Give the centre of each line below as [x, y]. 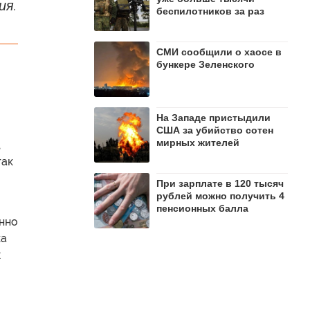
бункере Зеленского [206, 64]
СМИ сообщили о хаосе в [219, 52]
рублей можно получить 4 [220, 195]
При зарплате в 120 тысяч [220, 183]
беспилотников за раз [210, 11]
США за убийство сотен [215, 130]
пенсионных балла [202, 208]
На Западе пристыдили [213, 117]
